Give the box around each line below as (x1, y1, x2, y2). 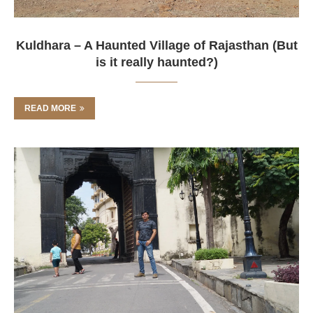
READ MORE (24, 103, 76, 113)
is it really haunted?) (95, 55, 218, 69)
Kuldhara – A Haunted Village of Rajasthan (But (15, 38, 298, 52)
